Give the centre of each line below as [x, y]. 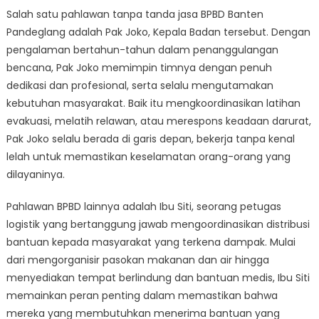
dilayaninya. [35, 174]
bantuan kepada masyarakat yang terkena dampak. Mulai [151, 242]
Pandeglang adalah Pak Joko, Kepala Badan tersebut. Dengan [158, 32]
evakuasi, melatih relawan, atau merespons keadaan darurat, [158, 121]
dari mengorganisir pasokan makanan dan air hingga [137, 260]
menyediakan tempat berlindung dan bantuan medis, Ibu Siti [158, 278]
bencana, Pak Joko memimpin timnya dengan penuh [139, 68]
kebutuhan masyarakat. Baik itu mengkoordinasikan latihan [153, 103]
